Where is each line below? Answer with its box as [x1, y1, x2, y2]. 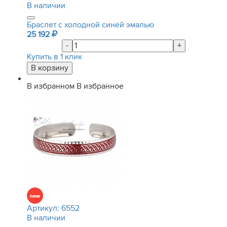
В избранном [27, 81, 74, 91]
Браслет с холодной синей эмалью [27, 20, 154, 30]
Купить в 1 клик [27, 52, 82, 62]
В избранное [77, 81, 124, 91]
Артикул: [27, 203, 61, 213]
